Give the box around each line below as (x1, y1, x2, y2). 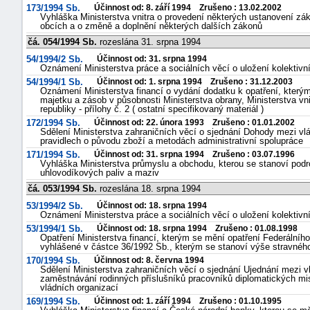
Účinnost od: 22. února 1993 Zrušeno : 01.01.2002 (94, 118, 295, 127)
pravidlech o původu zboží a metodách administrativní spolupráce (40, 136, 303, 146)
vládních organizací (40, 282, 118, 293)
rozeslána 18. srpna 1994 (97, 183, 201, 194)
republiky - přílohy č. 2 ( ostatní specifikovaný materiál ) (40, 104, 264, 114)
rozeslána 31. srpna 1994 (97, 37, 201, 47)
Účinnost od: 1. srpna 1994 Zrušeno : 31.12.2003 (97, 77, 293, 86)
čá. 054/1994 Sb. (28, 37, 97, 47)
